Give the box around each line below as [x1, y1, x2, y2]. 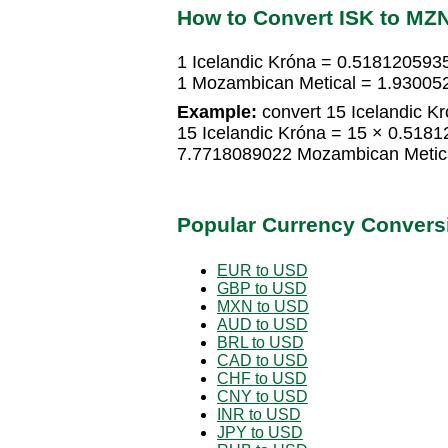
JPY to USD [217, 423, 303, 441]
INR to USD [217, 405, 301, 423]
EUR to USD [217, 261, 308, 279]
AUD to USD [217, 315, 308, 333]
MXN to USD [217, 297, 309, 315]
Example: [177, 102, 257, 123]
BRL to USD [217, 333, 304, 351]
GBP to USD [217, 279, 307, 297]
